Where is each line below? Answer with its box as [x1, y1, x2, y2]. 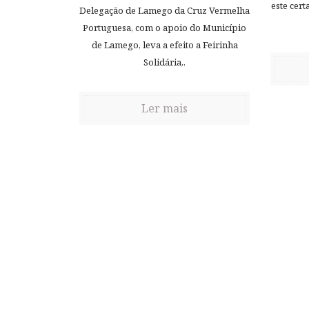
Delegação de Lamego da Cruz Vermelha [79, 4, 250, 17]
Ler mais [141, 101, 188, 117]
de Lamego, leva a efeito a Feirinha [91, 39, 238, 52]
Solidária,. [143, 56, 186, 69]
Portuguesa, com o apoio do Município [83, 21, 246, 34]
